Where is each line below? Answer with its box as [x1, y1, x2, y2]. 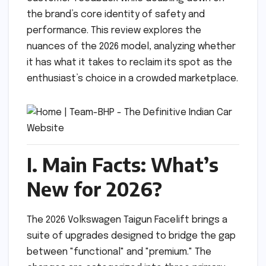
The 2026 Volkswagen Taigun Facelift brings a [27, 214, 227, 225]
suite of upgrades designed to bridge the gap [27, 230, 236, 241]
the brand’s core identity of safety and [27, 9, 205, 20]
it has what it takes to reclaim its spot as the [27, 58, 232, 68]
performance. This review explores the [27, 26, 201, 36]
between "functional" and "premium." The [27, 246, 211, 257]
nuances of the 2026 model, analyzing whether [27, 42, 236, 52]
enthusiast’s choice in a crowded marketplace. [27, 74, 238, 84]
